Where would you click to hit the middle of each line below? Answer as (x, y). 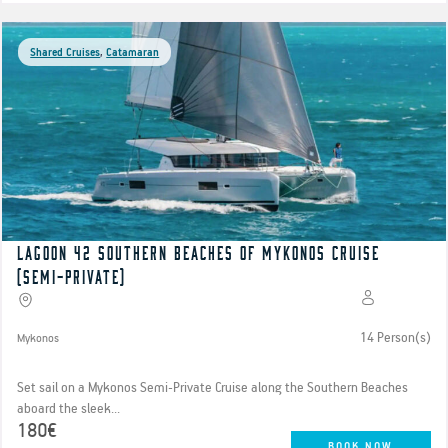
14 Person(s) (395, 338)
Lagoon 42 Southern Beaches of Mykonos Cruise (199, 252)
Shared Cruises (65, 52)
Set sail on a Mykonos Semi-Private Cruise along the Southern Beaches (213, 388)
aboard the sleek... (69, 409)
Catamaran (133, 52)
